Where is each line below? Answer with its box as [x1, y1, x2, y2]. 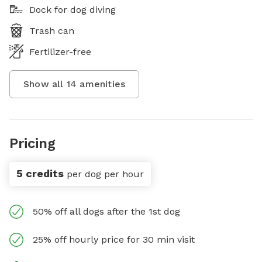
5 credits [16, 167, 64, 180]
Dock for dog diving [29, 4, 116, 15]
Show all [23, 78, 67, 89]
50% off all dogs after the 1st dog [33, 205, 180, 217]
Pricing [9, 135, 56, 151]
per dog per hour [67, 168, 144, 180]
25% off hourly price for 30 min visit [33, 233, 195, 245]
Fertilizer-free [29, 46, 91, 57]
